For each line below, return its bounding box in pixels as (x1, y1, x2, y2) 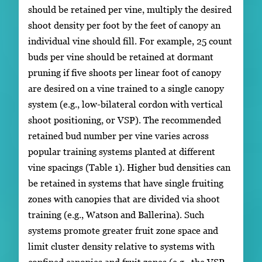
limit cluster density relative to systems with (28, 240, 215, 251)
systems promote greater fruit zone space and (28, 225, 218, 236)
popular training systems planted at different (28, 146, 215, 157)
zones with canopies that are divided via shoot (28, 193, 220, 204)
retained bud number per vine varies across (28, 130, 209, 141)
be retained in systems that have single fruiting (28, 177, 223, 188)
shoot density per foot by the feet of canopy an (28, 19, 220, 30)
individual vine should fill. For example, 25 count (28, 35, 232, 46)
